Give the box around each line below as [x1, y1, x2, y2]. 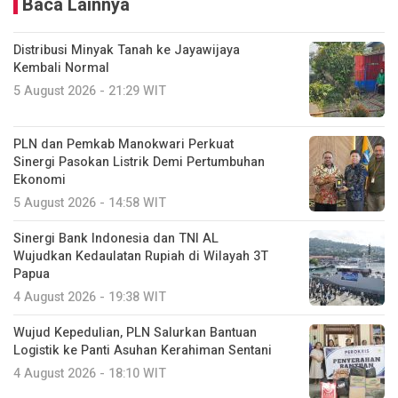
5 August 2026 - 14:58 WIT [13, 194, 166, 212]
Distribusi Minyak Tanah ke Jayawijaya [13, 41, 240, 60]
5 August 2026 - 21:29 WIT [13, 82, 166, 100]
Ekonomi [13, 171, 66, 189]
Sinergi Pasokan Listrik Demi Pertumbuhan [13, 153, 265, 171]
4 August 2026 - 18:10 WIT [13, 364, 166, 383]
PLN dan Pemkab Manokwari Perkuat [13, 135, 234, 154]
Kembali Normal [13, 59, 109, 77]
